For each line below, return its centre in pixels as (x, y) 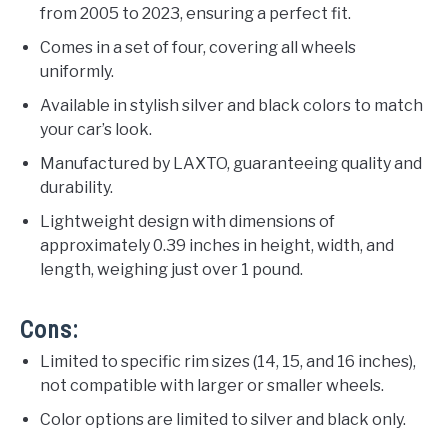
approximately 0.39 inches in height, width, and (217, 245)
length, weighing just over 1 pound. (171, 269)
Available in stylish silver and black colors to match (231, 105)
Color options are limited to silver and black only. (223, 419)
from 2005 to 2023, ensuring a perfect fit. (195, 13)
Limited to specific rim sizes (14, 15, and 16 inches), (228, 361)
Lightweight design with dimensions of (187, 221)
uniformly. (77, 71)
